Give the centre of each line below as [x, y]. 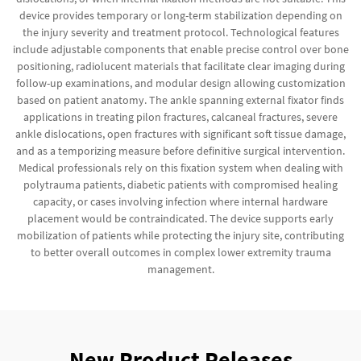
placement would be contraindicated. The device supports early [180, 218]
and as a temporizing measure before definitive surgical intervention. [180, 151]
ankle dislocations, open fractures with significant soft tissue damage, [180, 134]
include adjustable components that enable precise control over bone [180, 49]
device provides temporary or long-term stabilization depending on [180, 15]
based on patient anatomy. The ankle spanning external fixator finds [180, 100]
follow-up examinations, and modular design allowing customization [180, 83]
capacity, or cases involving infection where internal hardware [180, 201]
